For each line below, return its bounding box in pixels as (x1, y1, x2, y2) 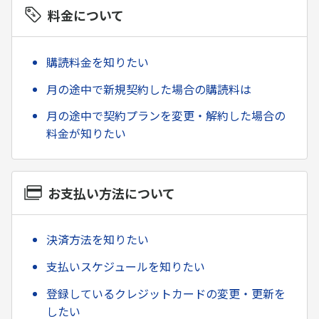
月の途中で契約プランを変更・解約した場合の (46, 107, 286, 125)
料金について (47, 6, 124, 25)
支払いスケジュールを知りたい (46, 257, 205, 275)
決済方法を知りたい (46, 231, 149, 249)
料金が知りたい (46, 125, 126, 142)
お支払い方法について (47, 183, 175, 202)
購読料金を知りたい (46, 53, 149, 70)
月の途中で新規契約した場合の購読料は (46, 80, 251, 98)
